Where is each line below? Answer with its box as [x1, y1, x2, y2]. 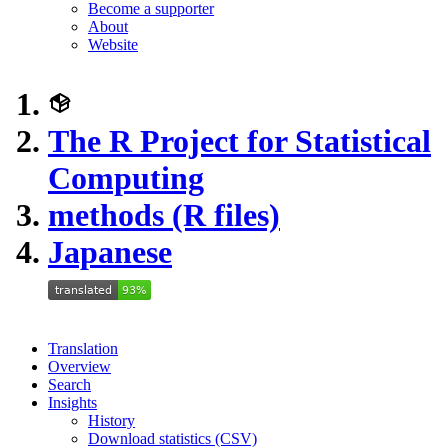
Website [88, 36, 138, 53]
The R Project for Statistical [48, 123, 431, 159]
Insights [48, 394, 97, 411]
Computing [48, 160, 204, 196]
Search [48, 376, 91, 393]
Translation [48, 340, 118, 357]
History [88, 412, 135, 429]
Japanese [48, 234, 172, 270]
